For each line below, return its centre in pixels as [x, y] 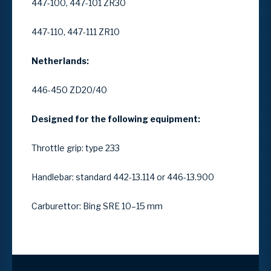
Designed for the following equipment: [116, 119]
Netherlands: [60, 60]
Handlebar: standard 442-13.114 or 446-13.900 [123, 177]
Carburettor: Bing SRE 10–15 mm [97, 206]
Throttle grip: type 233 [76, 148]
